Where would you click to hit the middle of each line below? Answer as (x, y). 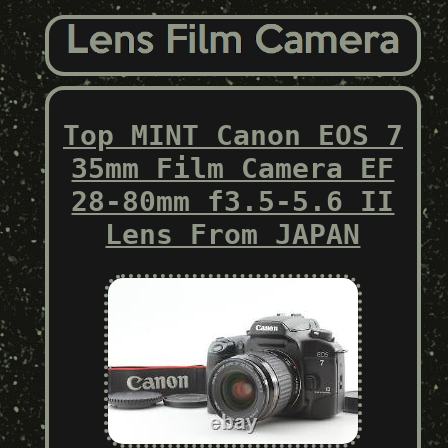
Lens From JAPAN (233, 234)
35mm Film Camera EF (233, 168)
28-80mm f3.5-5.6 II (233, 201)
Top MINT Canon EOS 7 (232, 135)
